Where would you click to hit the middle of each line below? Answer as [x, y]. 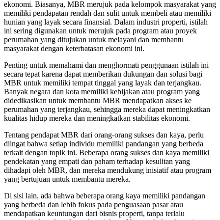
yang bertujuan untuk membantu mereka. [67, 179]
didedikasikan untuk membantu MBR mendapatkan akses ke [98, 100]
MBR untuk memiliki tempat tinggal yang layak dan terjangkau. [103, 82]
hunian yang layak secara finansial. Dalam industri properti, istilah [106, 22]
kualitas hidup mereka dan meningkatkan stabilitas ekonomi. [97, 118]
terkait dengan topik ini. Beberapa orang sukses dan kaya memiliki [107, 152]
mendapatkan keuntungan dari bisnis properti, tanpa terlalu [94, 213]
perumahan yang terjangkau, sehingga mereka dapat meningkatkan [107, 109]
